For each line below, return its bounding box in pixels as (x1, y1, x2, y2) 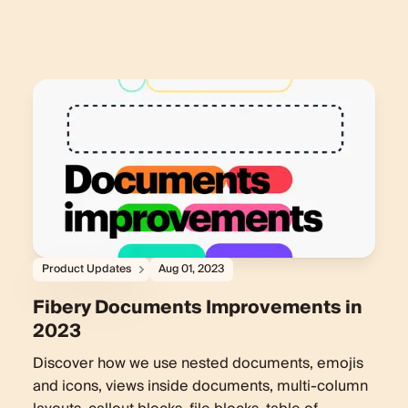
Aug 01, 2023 (158, 259, 224, 279)
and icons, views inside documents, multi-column (32, 372, 368, 399)
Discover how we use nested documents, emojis (32, 350, 363, 376)
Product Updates (41, 259, 131, 279)
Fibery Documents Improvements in (32, 291, 362, 323)
